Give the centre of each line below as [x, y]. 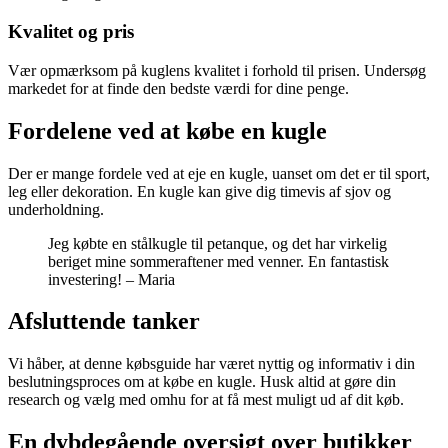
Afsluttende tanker [104, 321]
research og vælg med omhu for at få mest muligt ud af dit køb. [206, 400]
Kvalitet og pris [71, 31]
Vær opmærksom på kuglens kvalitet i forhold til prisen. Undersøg [217, 70]
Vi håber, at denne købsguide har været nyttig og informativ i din [211, 364]
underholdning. [56, 209]
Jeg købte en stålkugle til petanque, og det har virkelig [217, 243]
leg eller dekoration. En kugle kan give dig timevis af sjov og [199, 191]
